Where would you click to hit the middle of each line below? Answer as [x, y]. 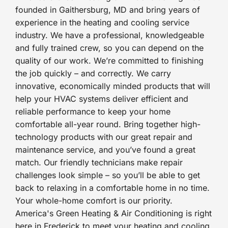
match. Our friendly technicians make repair [99, 162]
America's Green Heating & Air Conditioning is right [113, 213]
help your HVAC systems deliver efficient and [102, 98]
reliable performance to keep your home [93, 111]
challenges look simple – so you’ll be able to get [107, 175]
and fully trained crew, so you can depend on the [109, 48]
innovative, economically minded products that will [112, 86]
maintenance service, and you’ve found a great [105, 149]
